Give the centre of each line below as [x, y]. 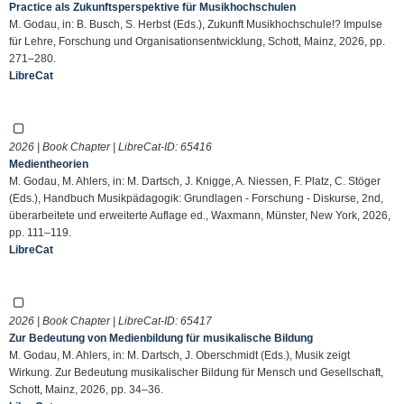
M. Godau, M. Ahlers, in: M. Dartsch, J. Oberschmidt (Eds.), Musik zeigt [179, 355]
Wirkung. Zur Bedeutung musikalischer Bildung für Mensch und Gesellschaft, [196, 372]
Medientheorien [49, 164]
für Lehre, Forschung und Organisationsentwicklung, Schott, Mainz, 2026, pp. [197, 41]
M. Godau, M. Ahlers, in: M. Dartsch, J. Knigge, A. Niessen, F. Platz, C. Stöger [195, 181]
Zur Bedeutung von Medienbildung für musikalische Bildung [161, 338]
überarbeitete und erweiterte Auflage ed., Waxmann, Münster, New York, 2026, [200, 215]
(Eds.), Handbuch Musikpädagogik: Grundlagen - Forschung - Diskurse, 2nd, [196, 198]
